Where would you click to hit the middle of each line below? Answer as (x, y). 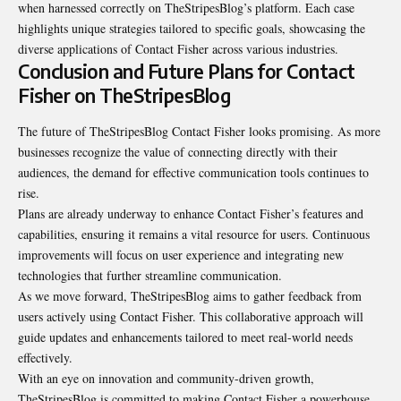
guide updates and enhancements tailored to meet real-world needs (185, 337)
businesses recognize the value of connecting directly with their (178, 151)
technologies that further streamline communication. (150, 275)
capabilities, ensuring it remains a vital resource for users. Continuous (194, 234)
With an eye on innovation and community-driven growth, (166, 378)
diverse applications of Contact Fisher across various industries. (178, 49)
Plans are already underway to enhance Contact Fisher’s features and (191, 213)
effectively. (45, 357)
